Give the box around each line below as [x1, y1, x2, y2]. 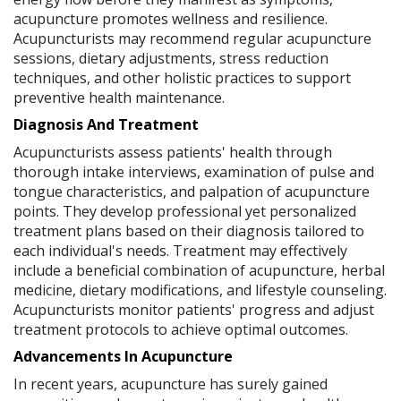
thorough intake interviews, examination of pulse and [13, 161, 374, 182]
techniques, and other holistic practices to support [13, 67, 351, 88]
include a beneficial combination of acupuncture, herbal [13, 260, 385, 280]
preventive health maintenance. [13, 87, 225, 107]
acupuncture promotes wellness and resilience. [13, 8, 328, 29]
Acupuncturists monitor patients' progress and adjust [13, 299, 374, 320]
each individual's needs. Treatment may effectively [13, 240, 347, 260]
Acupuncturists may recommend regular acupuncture [13, 28, 371, 48]
